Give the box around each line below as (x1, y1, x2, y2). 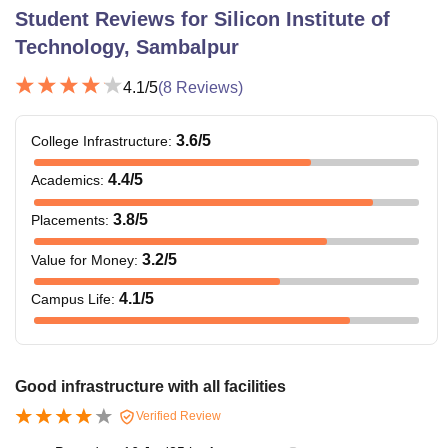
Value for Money (31, 251, 134, 268)
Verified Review (133, 408, 221, 423)
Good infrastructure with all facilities (15, 377, 286, 395)
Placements (31, 211, 105, 228)
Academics (31, 172, 100, 189)
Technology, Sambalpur (15, 35, 239, 58)
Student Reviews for (15, 7, 214, 30)
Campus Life (31, 291, 111, 308)
